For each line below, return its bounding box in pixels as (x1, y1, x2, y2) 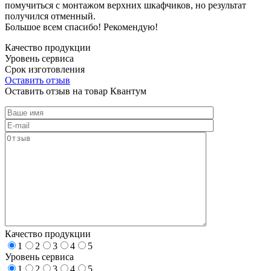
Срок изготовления (5, 64, 85, 74)
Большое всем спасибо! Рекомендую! (5, 21, 158, 32)
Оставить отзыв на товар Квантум (5, 85, 146, 96)
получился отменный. (5, 10, 96, 21)
